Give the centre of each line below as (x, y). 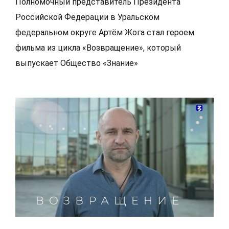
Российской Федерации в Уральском (87, 17)
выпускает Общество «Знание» (77, 63)
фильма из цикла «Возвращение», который (98, 48)
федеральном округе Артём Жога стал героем (105, 32)
